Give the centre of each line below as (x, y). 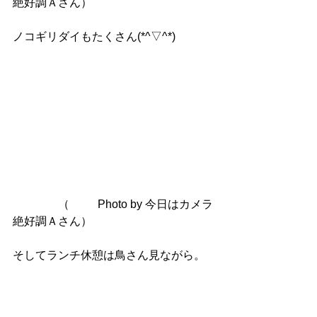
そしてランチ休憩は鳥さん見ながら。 (109, 255)
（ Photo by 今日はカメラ (41, 204)
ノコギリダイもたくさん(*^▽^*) (94, 37)
